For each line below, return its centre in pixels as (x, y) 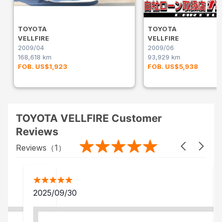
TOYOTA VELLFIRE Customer (89, 118)
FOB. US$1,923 (43, 67)
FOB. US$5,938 (173, 67)
